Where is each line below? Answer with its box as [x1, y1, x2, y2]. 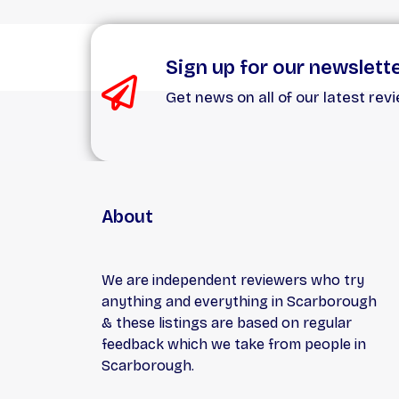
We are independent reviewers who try [102, 271, 364, 289]
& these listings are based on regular [102, 313, 352, 331]
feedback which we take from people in [102, 335, 366, 353]
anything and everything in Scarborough [102, 292, 377, 310]
